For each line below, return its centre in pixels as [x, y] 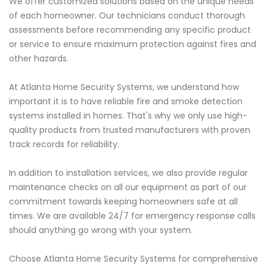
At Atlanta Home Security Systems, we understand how [124, 87]
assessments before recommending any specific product [130, 30]
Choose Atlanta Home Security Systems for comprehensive [133, 258]
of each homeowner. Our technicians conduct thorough [127, 15]
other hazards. [39, 58]
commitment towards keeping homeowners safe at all [123, 201]
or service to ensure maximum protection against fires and [133, 44]
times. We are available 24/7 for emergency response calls [132, 215]
